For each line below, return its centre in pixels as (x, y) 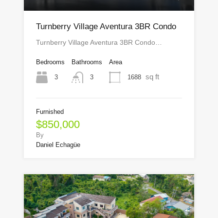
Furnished (50, 112)
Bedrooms (50, 62)
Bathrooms (87, 62)
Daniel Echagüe (58, 145)
